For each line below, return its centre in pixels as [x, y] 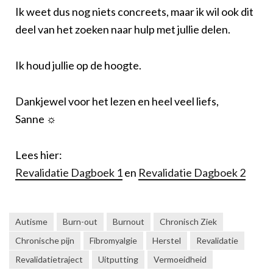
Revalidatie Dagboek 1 [69, 172]
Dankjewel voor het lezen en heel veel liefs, [117, 101]
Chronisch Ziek [188, 221]
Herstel [167, 240]
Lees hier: [39, 154]
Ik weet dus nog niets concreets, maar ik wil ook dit [134, 11]
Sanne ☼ [36, 119]
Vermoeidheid [180, 259]
